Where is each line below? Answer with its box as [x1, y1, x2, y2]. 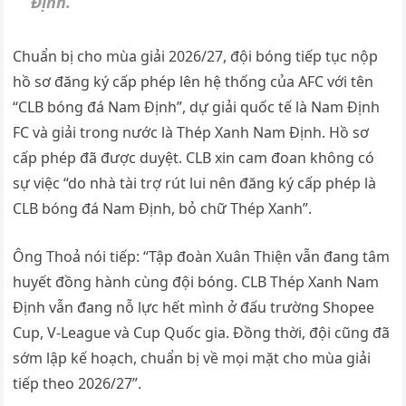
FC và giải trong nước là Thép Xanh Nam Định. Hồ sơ [13, 121, 370, 142]
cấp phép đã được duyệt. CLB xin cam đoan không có [13, 147, 375, 168]
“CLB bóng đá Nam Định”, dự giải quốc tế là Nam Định [13, 96, 381, 117]
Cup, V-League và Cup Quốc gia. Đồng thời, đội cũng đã [13, 322, 391, 343]
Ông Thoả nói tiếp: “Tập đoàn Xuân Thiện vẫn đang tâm [13, 246, 391, 266]
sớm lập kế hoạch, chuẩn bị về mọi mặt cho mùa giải [13, 347, 372, 368]
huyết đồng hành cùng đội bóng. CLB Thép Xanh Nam [13, 271, 380, 292]
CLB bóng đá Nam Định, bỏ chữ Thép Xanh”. [13, 198, 313, 218]
